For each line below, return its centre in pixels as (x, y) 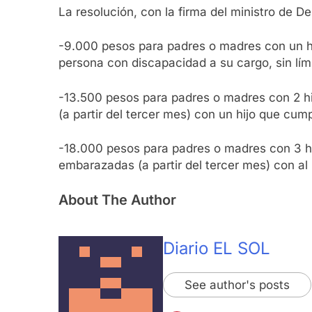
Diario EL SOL (217, 248)
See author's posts (237, 284)
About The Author (117, 200)
